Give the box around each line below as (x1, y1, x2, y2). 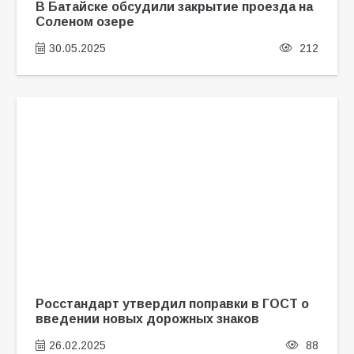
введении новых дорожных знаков (35, 311, 259, 326)
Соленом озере (35, 14, 134, 29)
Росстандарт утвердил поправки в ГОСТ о (35, 296, 309, 311)
